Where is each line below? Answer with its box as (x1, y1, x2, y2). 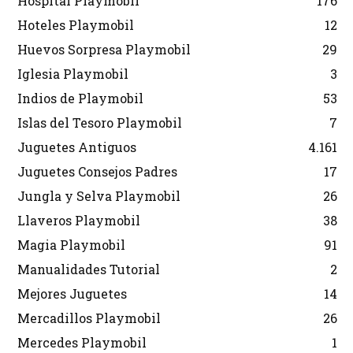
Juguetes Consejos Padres (17, 162, 177, 180)
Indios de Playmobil (17, 89, 143, 106)
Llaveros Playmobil (17, 211, 140, 229)
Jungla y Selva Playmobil (17, 187, 180, 204)
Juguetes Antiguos (17, 138, 136, 155)
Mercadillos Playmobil (17, 309, 161, 326)
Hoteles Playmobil (17, 16, 134, 33)
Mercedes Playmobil (17, 333, 147, 351)
